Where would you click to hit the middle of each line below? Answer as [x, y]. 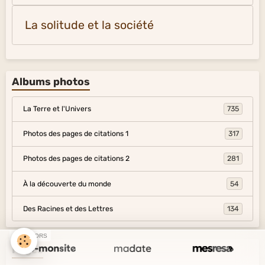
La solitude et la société [89, 25]
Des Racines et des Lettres [68, 209]
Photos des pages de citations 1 [75, 134]
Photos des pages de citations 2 [76, 159]
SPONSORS [30, 236]
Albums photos [51, 81]
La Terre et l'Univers [57, 109]
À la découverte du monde [67, 184]
